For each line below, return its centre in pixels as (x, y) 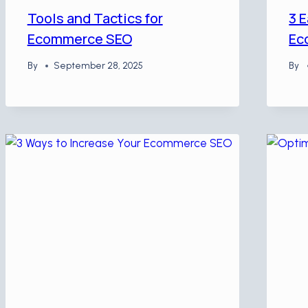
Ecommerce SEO (79, 38)
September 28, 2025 (98, 66)
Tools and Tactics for (95, 18)
